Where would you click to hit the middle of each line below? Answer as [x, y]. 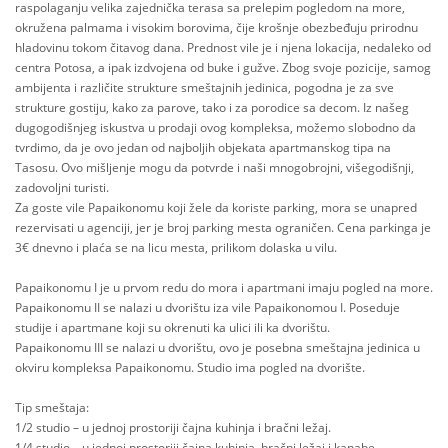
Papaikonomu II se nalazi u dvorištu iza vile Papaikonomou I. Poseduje [207, 307]
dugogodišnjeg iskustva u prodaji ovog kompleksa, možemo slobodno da [215, 127]
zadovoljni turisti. [62, 187]
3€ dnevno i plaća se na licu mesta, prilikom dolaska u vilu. [176, 247]
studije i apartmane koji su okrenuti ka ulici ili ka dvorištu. [172, 327]
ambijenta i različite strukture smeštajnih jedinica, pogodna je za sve [204, 87]
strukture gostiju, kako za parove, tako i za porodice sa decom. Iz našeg [212, 107]
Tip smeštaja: [52, 407]
